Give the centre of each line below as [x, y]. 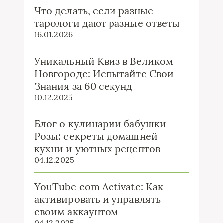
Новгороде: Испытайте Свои [104, 73]
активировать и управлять [98, 199]
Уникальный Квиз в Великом [104, 61]
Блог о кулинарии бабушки [100, 123]
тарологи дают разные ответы [107, 23]
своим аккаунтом [77, 211]
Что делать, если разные [94, 10]
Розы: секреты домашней [96, 136]
